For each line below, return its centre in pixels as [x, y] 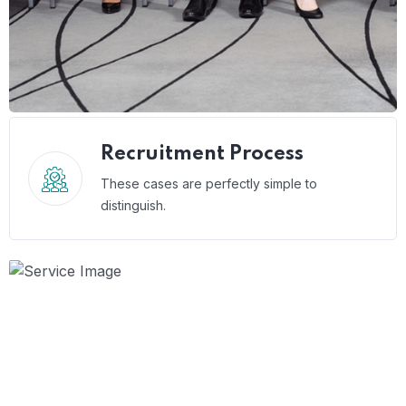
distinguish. [133, 205]
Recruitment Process [202, 154]
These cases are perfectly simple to [209, 184]
